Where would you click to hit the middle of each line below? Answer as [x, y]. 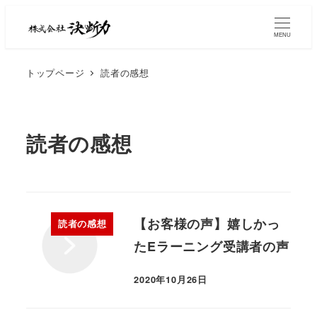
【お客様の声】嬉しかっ [207, 224]
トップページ [55, 72]
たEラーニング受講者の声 [212, 247]
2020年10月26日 [171, 279]
